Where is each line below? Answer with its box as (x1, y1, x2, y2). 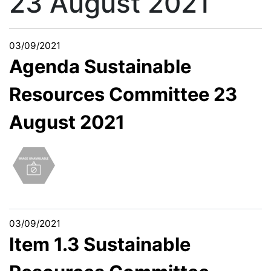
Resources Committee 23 (9, 83, 237, 105)
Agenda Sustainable (9, 55, 191, 77)
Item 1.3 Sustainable (9, 232, 191, 255)
